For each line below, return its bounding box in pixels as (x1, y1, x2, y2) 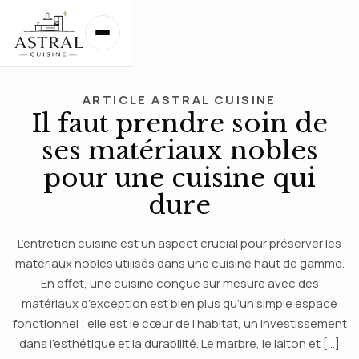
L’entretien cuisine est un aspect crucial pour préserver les (18, 235, 341, 252)
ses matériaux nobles (41, 135, 318, 167)
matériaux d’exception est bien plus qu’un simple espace (22, 295, 337, 312)
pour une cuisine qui (43, 162, 316, 194)
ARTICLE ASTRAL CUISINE (83, 91, 276, 108)
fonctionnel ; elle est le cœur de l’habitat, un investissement (12, 315, 347, 332)
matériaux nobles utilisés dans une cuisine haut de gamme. (14, 255, 345, 272)
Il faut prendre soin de (31, 107, 328, 139)
